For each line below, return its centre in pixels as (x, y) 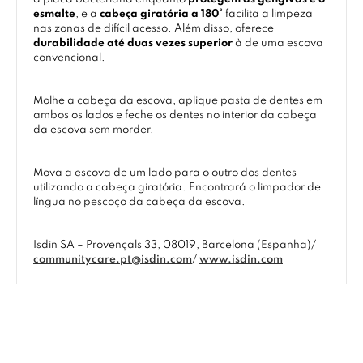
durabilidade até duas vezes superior (133, 43)
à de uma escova (278, 43)
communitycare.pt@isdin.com (113, 260)
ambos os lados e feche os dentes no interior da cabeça (175, 115)
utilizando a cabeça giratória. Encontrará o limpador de (177, 188)
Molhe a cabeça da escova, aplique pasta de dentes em (178, 101)
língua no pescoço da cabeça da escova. (139, 202)
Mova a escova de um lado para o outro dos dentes (165, 173)
